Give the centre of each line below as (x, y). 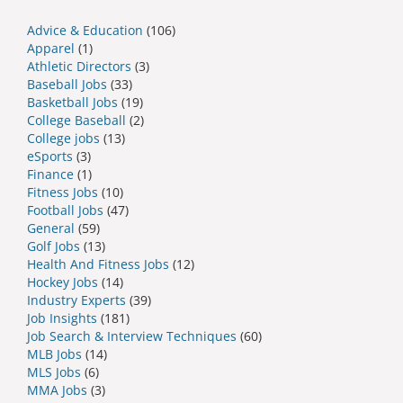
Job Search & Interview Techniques (132, 336)
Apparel (51, 48)
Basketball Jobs (72, 102)
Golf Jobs (54, 246)
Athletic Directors (79, 66)
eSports (50, 156)
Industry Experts (76, 300)
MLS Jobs (54, 372)
